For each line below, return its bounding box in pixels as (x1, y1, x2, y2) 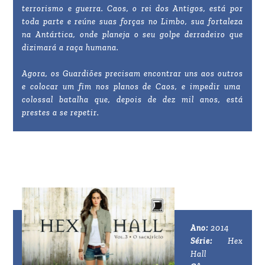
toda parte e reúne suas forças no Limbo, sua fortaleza (22, 17, 243, 27)
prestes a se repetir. (22, 108, 100, 118)
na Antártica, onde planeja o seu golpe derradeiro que (22, 30, 243, 40)
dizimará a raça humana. (22, 43, 119, 53)
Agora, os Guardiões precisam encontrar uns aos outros (22, 69, 243, 79)
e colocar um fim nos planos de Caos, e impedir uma (22, 82, 243, 92)
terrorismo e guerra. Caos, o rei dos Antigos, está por (22, 4, 243, 14)
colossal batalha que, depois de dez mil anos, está (22, 95, 243, 105)
